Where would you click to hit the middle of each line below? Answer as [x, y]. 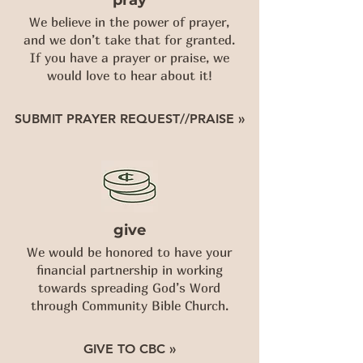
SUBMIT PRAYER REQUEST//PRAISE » [130, 119]
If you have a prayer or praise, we [129, 58]
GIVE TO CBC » [130, 349]
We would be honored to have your [129, 252]
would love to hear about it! [129, 75]
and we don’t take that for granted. [129, 40]
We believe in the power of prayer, [129, 22]
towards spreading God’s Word [129, 288]
